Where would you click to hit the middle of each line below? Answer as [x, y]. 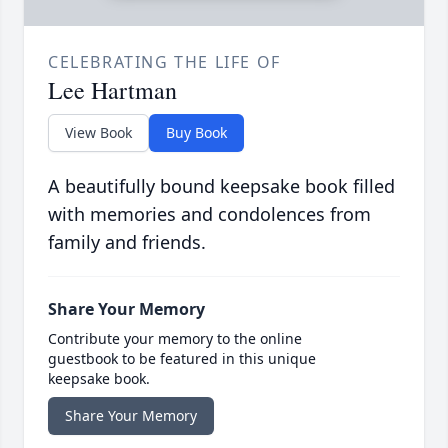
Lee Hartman [112, 90]
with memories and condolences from [209, 214]
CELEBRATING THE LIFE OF [164, 62]
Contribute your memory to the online [175, 339]
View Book [98, 133]
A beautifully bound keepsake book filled [221, 186]
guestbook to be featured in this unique [182, 359]
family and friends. [127, 242]
